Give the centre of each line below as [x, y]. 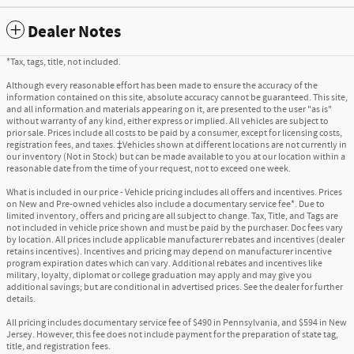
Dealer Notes [74, 33]
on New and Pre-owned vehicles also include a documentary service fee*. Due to [166, 205]
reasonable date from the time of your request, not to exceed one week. [149, 169]
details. [21, 299]
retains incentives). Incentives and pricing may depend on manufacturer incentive [169, 252]
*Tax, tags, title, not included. [64, 62]
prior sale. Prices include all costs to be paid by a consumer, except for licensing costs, [174, 134]
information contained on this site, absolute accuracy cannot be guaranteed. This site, [177, 98]
